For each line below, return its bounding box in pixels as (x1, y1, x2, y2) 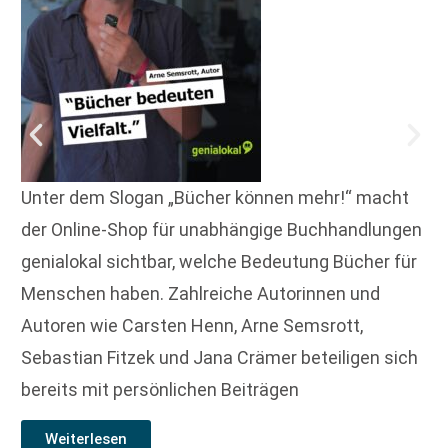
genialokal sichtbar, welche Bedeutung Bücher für (21, 250, 417, 272)
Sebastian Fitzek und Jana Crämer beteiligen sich (21, 346, 418, 368)
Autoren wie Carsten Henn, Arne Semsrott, (21, 314, 363, 336)
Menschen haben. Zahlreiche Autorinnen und (21, 282, 380, 304)
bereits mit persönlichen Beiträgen (21, 378, 299, 400)
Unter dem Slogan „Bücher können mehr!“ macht (21, 186, 409, 208)
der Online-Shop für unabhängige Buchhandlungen (21, 218, 422, 240)
